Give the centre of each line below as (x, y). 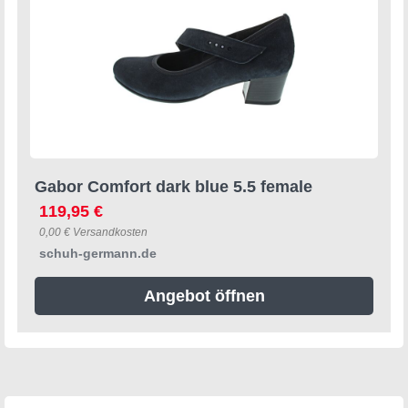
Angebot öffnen (204, 296)
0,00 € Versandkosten (93, 232)
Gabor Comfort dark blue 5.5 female (173, 186)
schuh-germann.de (98, 253)
